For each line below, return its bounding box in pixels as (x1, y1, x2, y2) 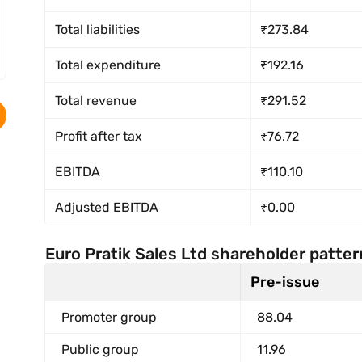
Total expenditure (55, 57, 161, 73)
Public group (61, 342, 139, 357)
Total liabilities (55, 22, 140, 37)
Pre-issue (250, 273, 319, 291)
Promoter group (61, 309, 157, 325)
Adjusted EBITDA (55, 200, 158, 215)
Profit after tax (55, 128, 142, 144)
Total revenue (55, 93, 137, 108)
